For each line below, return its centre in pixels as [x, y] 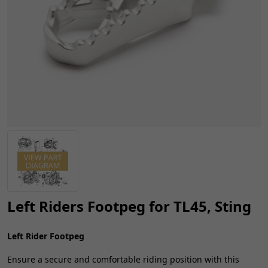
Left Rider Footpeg [46, 236]
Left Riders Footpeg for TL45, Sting [129, 206]
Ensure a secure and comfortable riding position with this [123, 259]
